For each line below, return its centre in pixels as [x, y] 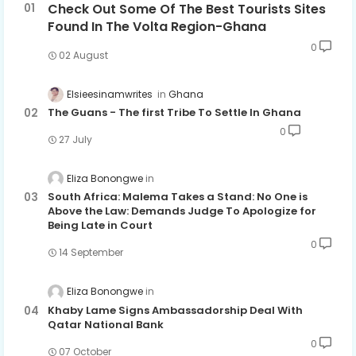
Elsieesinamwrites [111, 95]
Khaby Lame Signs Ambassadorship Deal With [175, 310]
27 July [75, 140]
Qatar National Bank [106, 324]
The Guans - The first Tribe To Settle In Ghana [174, 113]
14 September [91, 253]
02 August [83, 56]
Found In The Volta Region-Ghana [157, 27]
